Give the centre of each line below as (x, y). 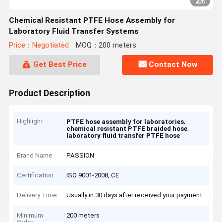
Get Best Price (60, 65)
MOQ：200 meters (106, 46)
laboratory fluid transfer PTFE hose (123, 136)
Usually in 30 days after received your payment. (135, 195)
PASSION (81, 155)
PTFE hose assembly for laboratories (125, 122)
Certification (35, 175)
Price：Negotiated (39, 46)
